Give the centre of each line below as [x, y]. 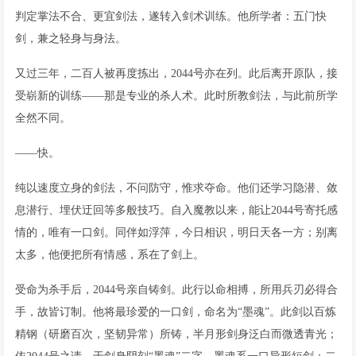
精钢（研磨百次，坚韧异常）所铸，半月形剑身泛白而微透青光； [176, 334]
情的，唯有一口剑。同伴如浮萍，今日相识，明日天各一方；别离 [176, 232]
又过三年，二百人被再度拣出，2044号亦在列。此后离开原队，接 [176, 73]
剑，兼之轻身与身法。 [71, 38]
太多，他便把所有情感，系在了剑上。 [110, 254]
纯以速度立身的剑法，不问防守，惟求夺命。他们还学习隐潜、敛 [176, 188]
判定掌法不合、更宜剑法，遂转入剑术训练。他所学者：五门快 [171, 16]
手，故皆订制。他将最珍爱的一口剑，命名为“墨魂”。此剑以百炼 [176, 311]
